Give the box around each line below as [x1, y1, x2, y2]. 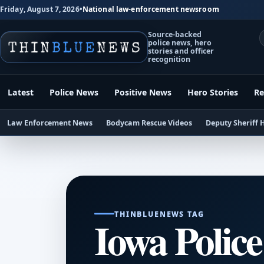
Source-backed [148, 29, 202, 39]
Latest [8, 86, 34, 98]
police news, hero [148, 37, 212, 48]
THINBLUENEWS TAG [114, 209, 204, 219]
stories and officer [148, 45, 214, 56]
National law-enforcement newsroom [82, 4, 219, 15]
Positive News [114, 86, 172, 98]
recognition [148, 54, 191, 64]
